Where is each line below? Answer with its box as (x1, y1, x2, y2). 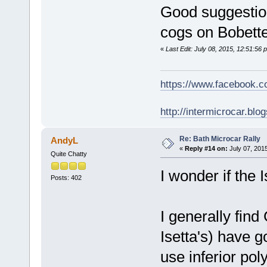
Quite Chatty (50, 150, 87, 157)
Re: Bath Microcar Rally (179, 134, 260, 143)
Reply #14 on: (184, 144, 228, 152)
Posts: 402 (50, 173, 82, 181)
